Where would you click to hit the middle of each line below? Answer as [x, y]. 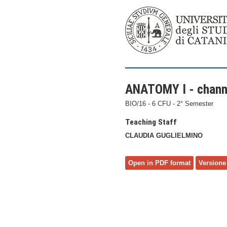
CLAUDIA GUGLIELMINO [164, 135]
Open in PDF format [159, 163]
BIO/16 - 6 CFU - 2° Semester [169, 103]
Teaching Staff [151, 122]
